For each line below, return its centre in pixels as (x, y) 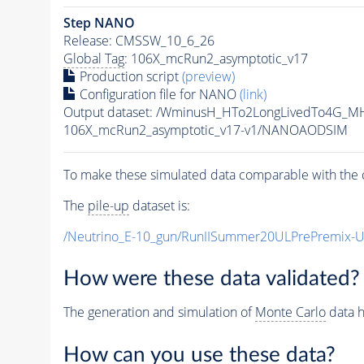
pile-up (108, 205)
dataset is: (159, 205)
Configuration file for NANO (158, 94)
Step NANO (99, 22)
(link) (253, 94)
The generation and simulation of (159, 312)
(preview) (208, 76)
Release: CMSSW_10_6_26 (139, 40)
